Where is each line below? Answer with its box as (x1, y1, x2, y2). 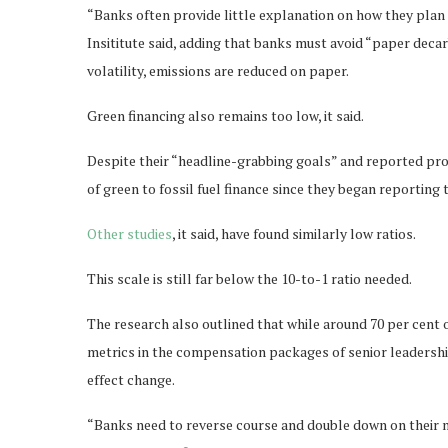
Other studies (87, 223, 172, 243)
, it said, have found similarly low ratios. (172, 223, 416, 243)
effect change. (87, 369, 175, 389)
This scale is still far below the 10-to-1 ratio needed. (87, 268, 412, 288)
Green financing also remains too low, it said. (87, 105, 364, 125)
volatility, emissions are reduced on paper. (87, 60, 349, 80)
